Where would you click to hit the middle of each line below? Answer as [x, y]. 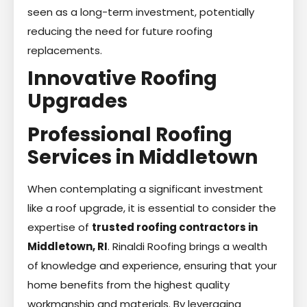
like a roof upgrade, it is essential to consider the [152, 208]
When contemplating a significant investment [145, 188]
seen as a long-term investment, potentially [141, 12]
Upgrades [77, 101]
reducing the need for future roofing [120, 31]
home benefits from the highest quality [128, 284]
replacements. [65, 50]
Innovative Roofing [122, 78]
